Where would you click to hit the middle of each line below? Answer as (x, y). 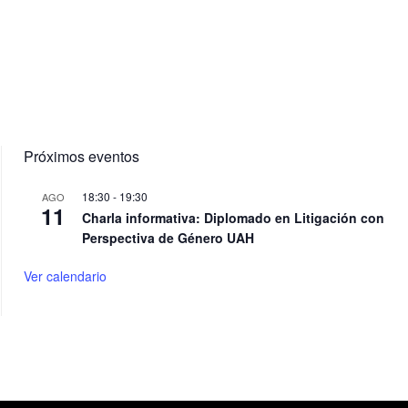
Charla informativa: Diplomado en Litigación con (233, 217)
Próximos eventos (82, 156)
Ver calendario (65, 275)
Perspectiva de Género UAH (168, 237)
